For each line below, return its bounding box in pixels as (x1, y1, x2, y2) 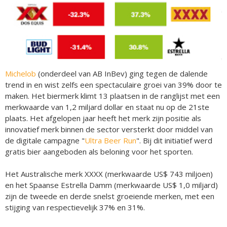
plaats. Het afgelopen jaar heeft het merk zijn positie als (5, 113, 201, 124)
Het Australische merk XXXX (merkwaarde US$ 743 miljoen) (5, 169, 213, 179)
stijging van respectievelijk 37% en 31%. (5, 202, 145, 213)
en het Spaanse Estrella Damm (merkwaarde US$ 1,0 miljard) (5, 180, 218, 191)
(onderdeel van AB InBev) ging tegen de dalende (38, 68, 208, 79)
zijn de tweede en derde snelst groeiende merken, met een (5, 191, 214, 202)
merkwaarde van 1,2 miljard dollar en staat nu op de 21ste (5, 102, 209, 112)
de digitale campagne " (5, 135, 85, 146)
